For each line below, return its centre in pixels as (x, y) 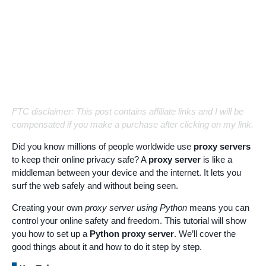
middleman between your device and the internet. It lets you (126, 172)
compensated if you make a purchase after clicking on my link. (133, 124)
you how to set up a (51, 234)
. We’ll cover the (205, 234)
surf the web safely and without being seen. (95, 186)
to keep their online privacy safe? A (80, 159)
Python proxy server (132, 234)
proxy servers (222, 146)
